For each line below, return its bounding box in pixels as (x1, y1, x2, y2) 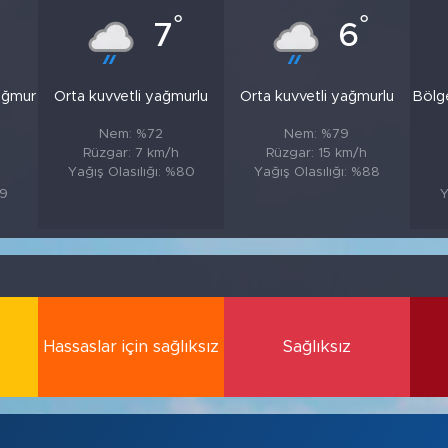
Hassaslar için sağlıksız (43, 338, 220, 356)
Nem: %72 (99, 126, 164, 141)
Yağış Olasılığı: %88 (253, 164, 380, 179)
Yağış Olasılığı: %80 (67, 164, 195, 179)
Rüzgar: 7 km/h (83, 145, 180, 160)
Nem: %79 (284, 126, 350, 141)
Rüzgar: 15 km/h (266, 145, 368, 160)
